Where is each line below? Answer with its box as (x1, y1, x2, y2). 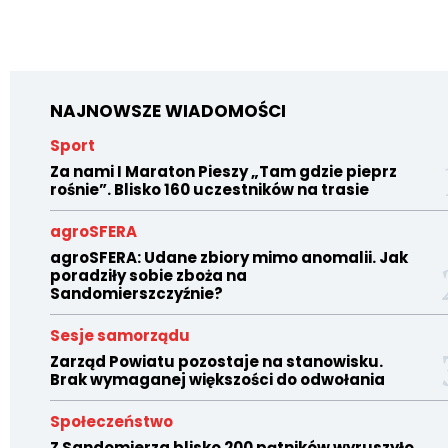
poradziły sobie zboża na (50, 264, 247, 286)
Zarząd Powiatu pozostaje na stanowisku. (50, 350, 383, 372)
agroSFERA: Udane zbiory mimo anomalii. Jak (50, 246, 408, 268)
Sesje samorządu (50, 324, 190, 346)
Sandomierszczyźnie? (50, 282, 223, 304)
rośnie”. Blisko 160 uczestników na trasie (50, 178, 369, 200)
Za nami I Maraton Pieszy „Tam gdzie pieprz (50, 160, 397, 182)
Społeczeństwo (50, 410, 173, 432)
